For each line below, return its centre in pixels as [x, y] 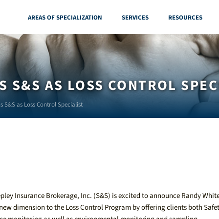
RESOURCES [185, 17]
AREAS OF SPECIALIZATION [65, 17]
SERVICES [135, 17]
